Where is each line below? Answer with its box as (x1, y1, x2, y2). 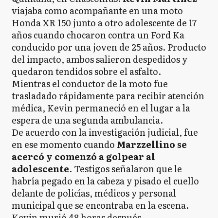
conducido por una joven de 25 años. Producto (12, 40, 206, 54)
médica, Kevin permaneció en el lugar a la (12, 101, 190, 114)
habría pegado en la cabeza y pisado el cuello (12, 174, 199, 187)
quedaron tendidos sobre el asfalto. (12, 65, 161, 78)
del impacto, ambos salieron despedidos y (12, 53, 187, 66)
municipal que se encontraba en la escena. (12, 199, 189, 212)
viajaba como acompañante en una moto (12, 4, 183, 17)
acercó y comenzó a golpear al (12, 150, 155, 163)
